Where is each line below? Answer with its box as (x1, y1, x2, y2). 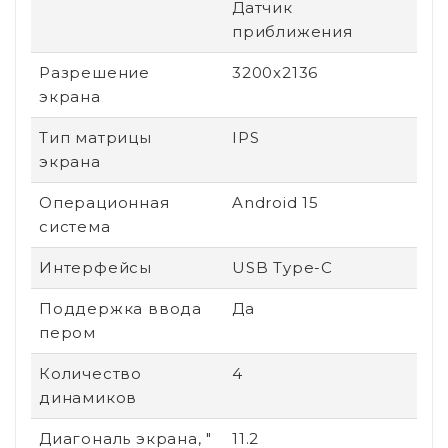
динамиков (39, 387, 138, 407)
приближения (232, 21, 353, 41)
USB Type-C (232, 257, 333, 277)
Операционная (39, 192, 170, 212)
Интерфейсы (39, 257, 152, 277)
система (39, 216, 111, 236)
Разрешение (39, 62, 150, 82)
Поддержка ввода (39, 298, 202, 318)
